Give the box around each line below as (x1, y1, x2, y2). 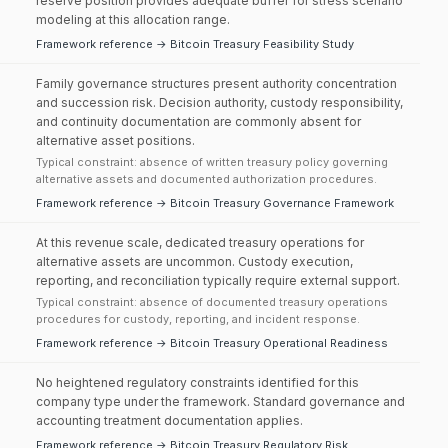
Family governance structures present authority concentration (36, 76, 397, 91)
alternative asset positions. (36, 133, 195, 148)
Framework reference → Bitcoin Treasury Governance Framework (36, 196, 394, 210)
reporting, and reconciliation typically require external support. (36, 273, 400, 288)
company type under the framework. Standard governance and (36, 394, 405, 409)
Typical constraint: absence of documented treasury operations (36, 295, 388, 309)
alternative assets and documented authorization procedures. (36, 172, 377, 186)
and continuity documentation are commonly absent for (36, 114, 361, 129)
